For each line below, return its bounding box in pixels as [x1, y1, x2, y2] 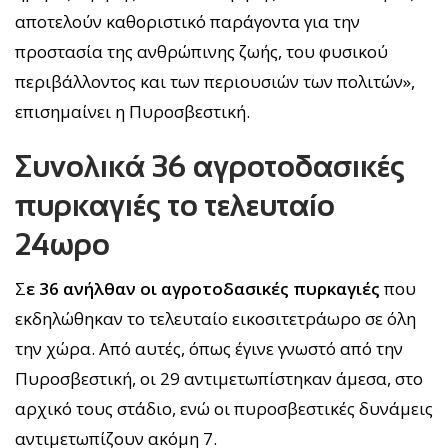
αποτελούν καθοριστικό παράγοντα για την [15, 9, 360, 33]
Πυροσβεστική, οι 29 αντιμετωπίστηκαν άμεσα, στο [15, 366, 423, 390]
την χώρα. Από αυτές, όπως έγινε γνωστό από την [15, 336, 403, 360]
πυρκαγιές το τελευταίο [15, 188, 335, 222]
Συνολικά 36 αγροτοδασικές [15, 149, 405, 183]
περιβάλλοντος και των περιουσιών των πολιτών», [15, 69, 415, 93]
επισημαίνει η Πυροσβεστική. [15, 99, 250, 123]
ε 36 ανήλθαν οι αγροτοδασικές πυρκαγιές [26, 276, 380, 300]
